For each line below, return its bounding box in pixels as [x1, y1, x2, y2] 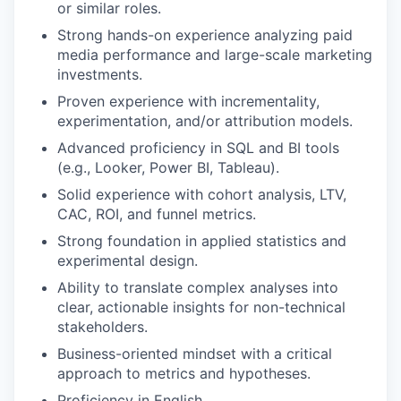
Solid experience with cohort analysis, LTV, [57, 185, 346, 203]
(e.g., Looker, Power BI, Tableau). [57, 158, 279, 176]
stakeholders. [57, 318, 148, 336]
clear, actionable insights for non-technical [57, 298, 346, 316]
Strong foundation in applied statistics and [57, 232, 346, 250]
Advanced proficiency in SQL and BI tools [57, 139, 339, 157]
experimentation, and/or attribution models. [57, 112, 353, 130]
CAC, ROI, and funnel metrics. [57, 205, 256, 223]
